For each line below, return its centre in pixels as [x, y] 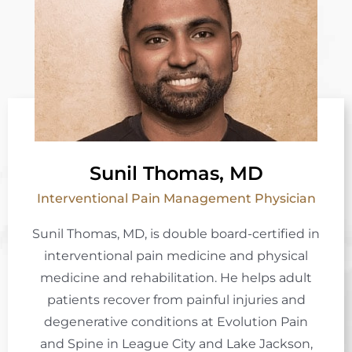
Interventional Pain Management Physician [176, 198]
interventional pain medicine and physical [176, 255]
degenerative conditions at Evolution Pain [176, 321]
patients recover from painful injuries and [176, 299]
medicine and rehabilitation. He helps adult [176, 277]
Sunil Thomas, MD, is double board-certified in [176, 233]
